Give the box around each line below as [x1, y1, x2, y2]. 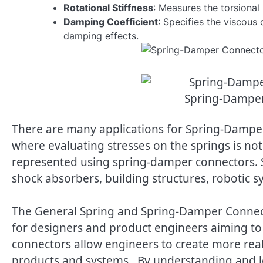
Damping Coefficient [63, 16, 158, 28]
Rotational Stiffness [63, 2, 153, 14]
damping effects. [63, 30, 139, 42]
